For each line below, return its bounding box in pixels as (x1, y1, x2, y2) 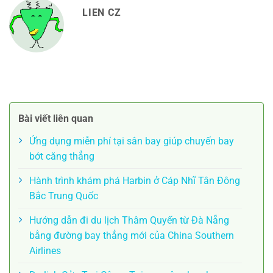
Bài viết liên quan (18, 112, 93, 124)
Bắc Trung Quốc (29, 190, 98, 202)
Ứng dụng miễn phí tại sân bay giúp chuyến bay (29, 135, 234, 147)
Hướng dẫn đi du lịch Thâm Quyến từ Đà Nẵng (29, 214, 229, 226)
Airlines (29, 244, 61, 257)
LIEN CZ (82, 6, 121, 18)
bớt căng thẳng (29, 150, 94, 162)
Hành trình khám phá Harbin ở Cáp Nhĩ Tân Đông (29, 174, 240, 186)
